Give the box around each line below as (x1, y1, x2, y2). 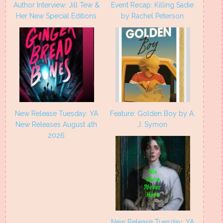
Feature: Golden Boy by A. (110, 110, 195, 118)
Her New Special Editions (16, 12, 97, 20)
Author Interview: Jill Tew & (13, 1, 100, 9)
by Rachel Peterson (121, 12, 184, 20)
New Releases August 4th (15, 120, 98, 129)
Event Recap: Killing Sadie (111, 1, 194, 9)
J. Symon (137, 120, 168, 129)
